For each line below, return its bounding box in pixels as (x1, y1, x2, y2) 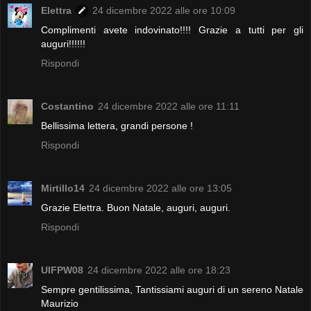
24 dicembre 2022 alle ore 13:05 (89, 182, 232, 194)
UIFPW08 (41, 264, 83, 276)
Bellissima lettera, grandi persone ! (41, 119, 193, 131)
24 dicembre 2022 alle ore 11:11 (98, 100, 239, 112)
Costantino (41, 100, 94, 112)
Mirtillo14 (41, 182, 85, 194)
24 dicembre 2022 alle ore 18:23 (87, 264, 230, 276)
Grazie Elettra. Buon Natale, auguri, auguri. (41, 201, 230, 213)
